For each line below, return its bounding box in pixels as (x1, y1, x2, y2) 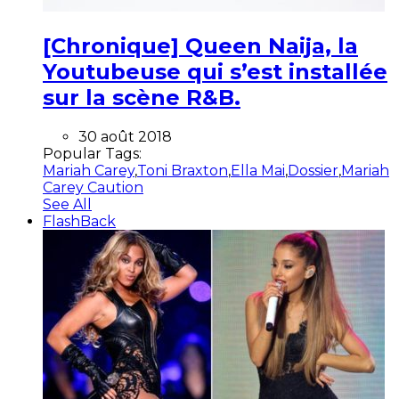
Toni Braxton (137, 161, 228, 179)
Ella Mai (231, 161, 285, 179)
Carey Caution (43, 178, 143, 196)
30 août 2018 (78, 127, 172, 145)
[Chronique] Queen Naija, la (43, 32, 358, 59)
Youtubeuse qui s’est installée (43, 58, 387, 85)
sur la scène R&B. (43, 84, 240, 110)
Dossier (288, 161, 338, 179)
